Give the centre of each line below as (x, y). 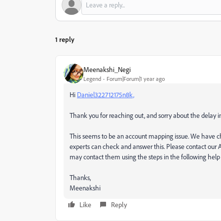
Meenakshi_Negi (107, 69)
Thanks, (80, 177)
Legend (92, 78)
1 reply (65, 39)
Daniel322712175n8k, (106, 94)
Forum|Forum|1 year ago (136, 78)
